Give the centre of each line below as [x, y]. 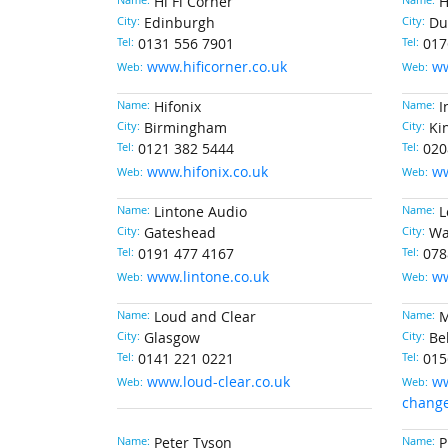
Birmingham [185, 128]
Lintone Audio [200, 212]
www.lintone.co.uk [208, 277]
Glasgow [172, 338]
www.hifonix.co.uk [207, 172]
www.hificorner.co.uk [217, 67]
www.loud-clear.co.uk [218, 382]
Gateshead [180, 233]
